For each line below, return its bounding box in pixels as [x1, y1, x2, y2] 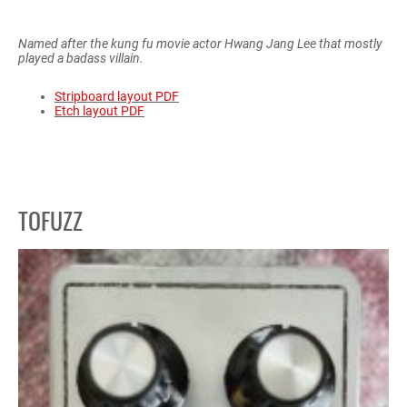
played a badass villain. [18, 51, 144, 66]
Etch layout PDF [55, 104, 144, 119]
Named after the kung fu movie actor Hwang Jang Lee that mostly [18, 36, 382, 52]
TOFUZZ [18, 202, 83, 238]
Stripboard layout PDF [55, 89, 179, 104]
